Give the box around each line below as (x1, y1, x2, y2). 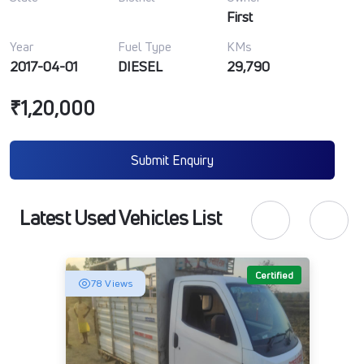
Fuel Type (118, 38, 172, 55)
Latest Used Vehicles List (19, 205, 222, 231)
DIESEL (118, 57, 163, 76)
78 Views (90, 276, 133, 290)
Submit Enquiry (131, 151, 214, 169)
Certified (254, 268, 293, 282)
